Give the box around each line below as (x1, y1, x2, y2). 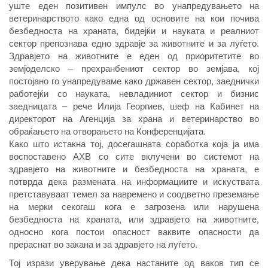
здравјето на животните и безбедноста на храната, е (9, 162, 259, 175)
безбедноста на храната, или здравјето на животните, (9, 212, 259, 225)
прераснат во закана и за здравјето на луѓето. (9, 237, 197, 250)
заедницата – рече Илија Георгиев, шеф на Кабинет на (9, 99, 259, 112)
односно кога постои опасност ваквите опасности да (9, 224, 259, 237)
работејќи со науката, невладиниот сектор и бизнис (9, 86, 259, 99)
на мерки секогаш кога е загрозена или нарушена (9, 199, 259, 212)
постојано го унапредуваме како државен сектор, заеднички (9, 74, 259, 87)
